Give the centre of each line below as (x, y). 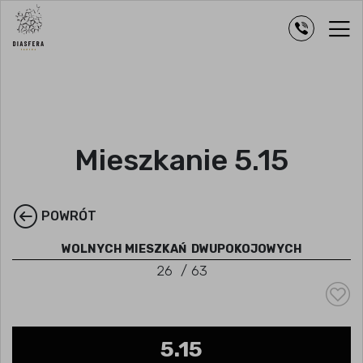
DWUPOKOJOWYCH (246, 249)
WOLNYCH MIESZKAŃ (125, 249)
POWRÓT (69, 216)
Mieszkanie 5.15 (181, 160)
